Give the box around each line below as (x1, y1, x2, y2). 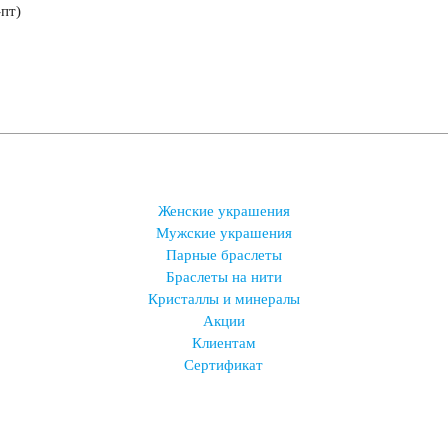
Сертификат (184, 357, 264, 373)
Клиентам (191, 335, 256, 351)
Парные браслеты (165, 247, 282, 263)
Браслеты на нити (165, 269, 282, 285)
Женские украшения (157, 203, 290, 219)
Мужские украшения (155, 225, 292, 241)
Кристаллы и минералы (147, 291, 300, 307)
